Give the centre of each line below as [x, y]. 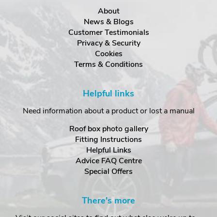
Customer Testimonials [108, 33]
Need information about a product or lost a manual [108, 111]
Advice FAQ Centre [108, 161]
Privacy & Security [108, 43]
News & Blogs [108, 22]
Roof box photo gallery [108, 129]
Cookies [108, 54]
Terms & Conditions [108, 65]
